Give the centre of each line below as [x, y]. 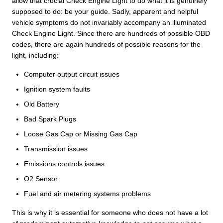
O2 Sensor [41, 178]
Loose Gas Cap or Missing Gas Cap [81, 134]
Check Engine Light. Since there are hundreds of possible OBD [111, 33]
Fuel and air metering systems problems [87, 193]
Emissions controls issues [64, 164]
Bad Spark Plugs [50, 119]
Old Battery [42, 104]
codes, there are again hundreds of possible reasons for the [106, 44]
